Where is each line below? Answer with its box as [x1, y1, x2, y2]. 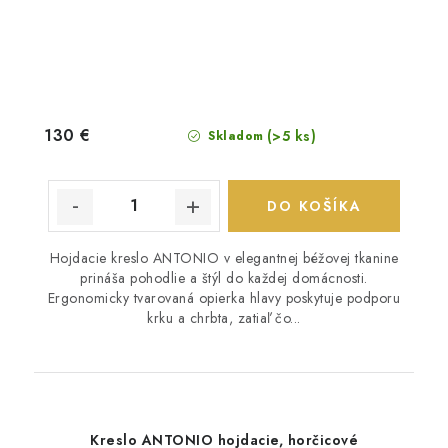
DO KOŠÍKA [266, 195, 362, 216]
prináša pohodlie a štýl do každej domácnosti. [80, 267, 368, 288]
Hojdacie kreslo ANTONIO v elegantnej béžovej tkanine [49, 247, 399, 268]
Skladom [203, 126, 264, 145]
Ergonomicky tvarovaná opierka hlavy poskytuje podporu [47, 287, 401, 308]
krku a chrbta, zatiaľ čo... [147, 307, 301, 328]
